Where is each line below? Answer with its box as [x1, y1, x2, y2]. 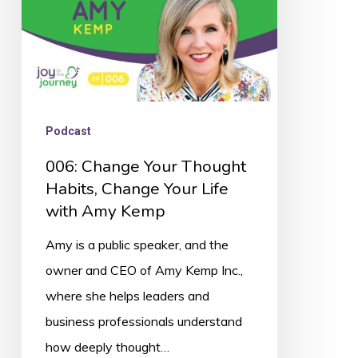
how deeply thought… [45, 339, 169, 356]
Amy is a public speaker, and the [45, 237, 229, 253]
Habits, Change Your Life [45, 177, 229, 201]
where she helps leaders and [45, 288, 209, 304]
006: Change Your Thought [45, 155, 246, 178]
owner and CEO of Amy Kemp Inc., [45, 262, 243, 279]
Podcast [45, 125, 91, 138]
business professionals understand [45, 313, 242, 330]
